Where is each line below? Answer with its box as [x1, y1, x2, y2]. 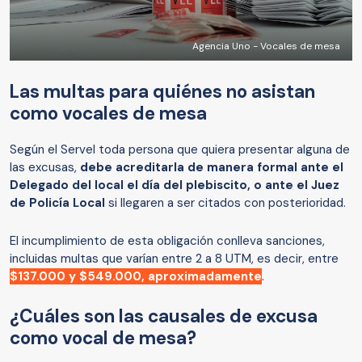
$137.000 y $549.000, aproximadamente [10, 267, 262, 284]
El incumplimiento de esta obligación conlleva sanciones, [10, 232, 325, 249]
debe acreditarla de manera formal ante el [80, 158, 343, 175]
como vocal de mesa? [10, 326, 196, 350]
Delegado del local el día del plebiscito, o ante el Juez [10, 176, 339, 193]
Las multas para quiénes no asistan [10, 79, 315, 103]
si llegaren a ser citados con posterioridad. [105, 194, 346, 211]
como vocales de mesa [10, 101, 207, 125]
